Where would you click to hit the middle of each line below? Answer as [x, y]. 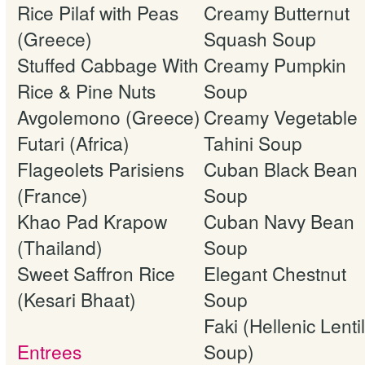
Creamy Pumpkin [275, 64]
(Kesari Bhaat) [77, 299]
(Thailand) [60, 246]
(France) [53, 194]
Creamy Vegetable [281, 116]
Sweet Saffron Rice [96, 273]
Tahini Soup [253, 142]
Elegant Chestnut [275, 273]
